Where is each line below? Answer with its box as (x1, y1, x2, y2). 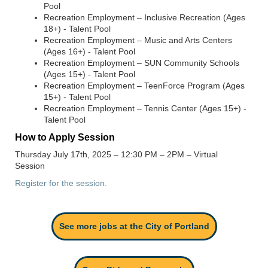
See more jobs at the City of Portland (59, 221, 209, 231)
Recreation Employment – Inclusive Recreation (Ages (44, 12, 245, 22)
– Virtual (187, 149, 218, 159)
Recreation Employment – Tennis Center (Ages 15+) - (44, 103, 246, 113)
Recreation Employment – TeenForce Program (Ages (44, 80, 245, 90)
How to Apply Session (15, 132, 115, 142)
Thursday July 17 (15, 149, 80, 159)
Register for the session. (15, 178, 107, 188)
